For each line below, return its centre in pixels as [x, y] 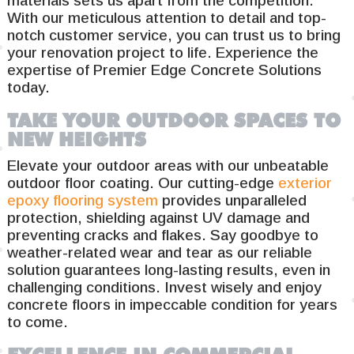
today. [29, 87]
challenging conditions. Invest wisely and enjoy [165, 288]
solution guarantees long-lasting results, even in [169, 270]
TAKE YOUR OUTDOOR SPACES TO [174, 121]
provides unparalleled [233, 201]
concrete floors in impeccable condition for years [173, 305]
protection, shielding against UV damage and [159, 218]
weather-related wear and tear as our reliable [160, 253]
